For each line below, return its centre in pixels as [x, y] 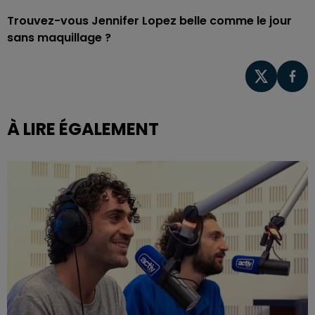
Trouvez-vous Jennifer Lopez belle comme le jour [149, 21]
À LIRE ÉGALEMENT [83, 129]
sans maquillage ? [59, 38]
